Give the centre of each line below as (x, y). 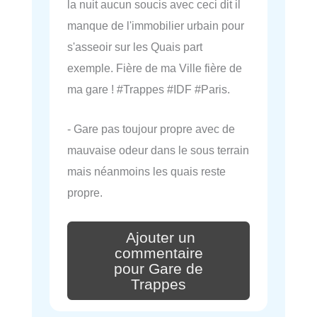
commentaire (158, 253)
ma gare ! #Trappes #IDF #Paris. (149, 89)
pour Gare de (158, 269)
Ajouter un (161, 237)
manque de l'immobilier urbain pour (156, 25)
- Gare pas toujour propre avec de (151, 129)
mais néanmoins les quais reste (146, 172)
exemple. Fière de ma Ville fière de (155, 68)
